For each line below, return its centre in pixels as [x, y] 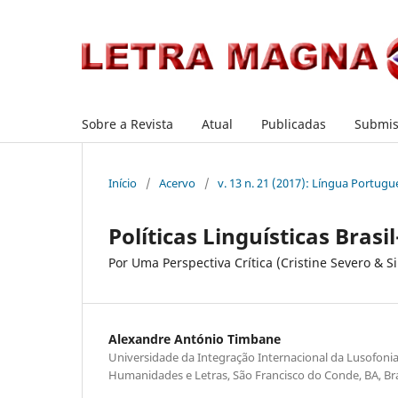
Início [123, 183]
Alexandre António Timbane [195, 338]
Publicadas [294, 123]
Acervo [177, 183]
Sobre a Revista [127, 123]
